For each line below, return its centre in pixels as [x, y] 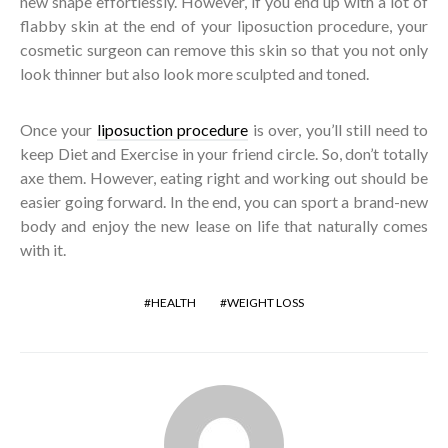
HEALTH [173, 302]
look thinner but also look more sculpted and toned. [194, 73]
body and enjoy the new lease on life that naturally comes [224, 225]
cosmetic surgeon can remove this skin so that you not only [224, 49]
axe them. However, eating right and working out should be [224, 177]
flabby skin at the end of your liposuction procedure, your [224, 25]
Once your [58, 129]
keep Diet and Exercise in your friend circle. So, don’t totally [224, 153]
